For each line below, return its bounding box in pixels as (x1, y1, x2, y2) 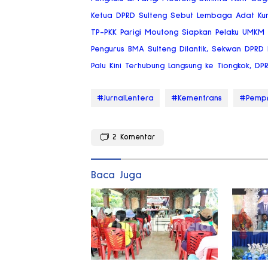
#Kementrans (171, 94, 222, 103)
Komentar (120, 133, 155, 142)
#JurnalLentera (97, 94, 154, 103)
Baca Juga (91, 170, 142, 181)
